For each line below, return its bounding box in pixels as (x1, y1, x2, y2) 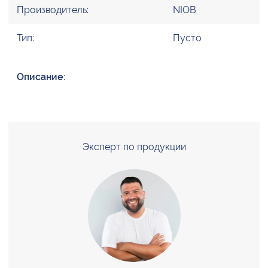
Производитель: (17, 4, 89, 16)
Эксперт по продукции (82, 141, 186, 153)
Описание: (17, 71, 66, 83)
